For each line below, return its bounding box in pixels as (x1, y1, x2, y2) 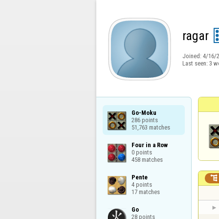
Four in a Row (131, 141, 168, 149)
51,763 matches (131, 123, 170, 131)
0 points (131, 148, 152, 156)
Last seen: (182, 60, 209, 67)
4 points (131, 180, 152, 188)
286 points (131, 116, 158, 124)
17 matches (131, 188, 160, 196)
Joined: (182, 52, 203, 60)
